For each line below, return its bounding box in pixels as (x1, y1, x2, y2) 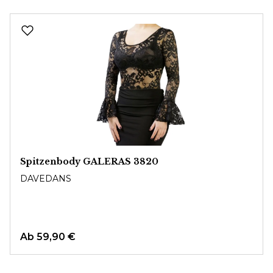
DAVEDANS (20, 172, 71, 184)
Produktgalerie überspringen (9, 13, 155, 26)
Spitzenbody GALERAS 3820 (20, 155, 158, 167)
